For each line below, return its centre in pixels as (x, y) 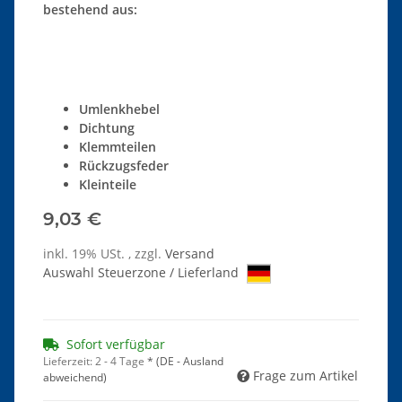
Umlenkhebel (119, 109)
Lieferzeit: (69, 361)
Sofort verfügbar (116, 344)
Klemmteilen (118, 146)
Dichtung (107, 127)
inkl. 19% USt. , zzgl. (104, 253)
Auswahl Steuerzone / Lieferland (143, 272)
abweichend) (75, 377)
